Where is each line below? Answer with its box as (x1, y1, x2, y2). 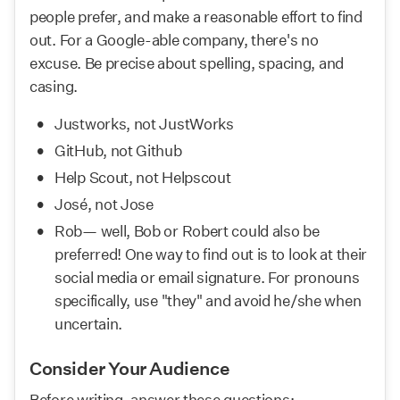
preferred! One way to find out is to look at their (54, 245, 368, 263)
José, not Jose (54, 195, 154, 213)
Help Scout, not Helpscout (54, 168, 231, 187)
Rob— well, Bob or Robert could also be (54, 221, 320, 240)
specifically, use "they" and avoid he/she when (54, 291, 362, 310)
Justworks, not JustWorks (54, 114, 234, 133)
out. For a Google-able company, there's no (29, 30, 319, 49)
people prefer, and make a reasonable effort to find (29, 7, 362, 26)
